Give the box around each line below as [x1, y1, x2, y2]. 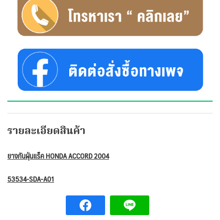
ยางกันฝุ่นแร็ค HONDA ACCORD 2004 [7, 149, 109, 162]
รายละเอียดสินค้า [7, 123, 85, 139]
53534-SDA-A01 [7, 172, 54, 185]
